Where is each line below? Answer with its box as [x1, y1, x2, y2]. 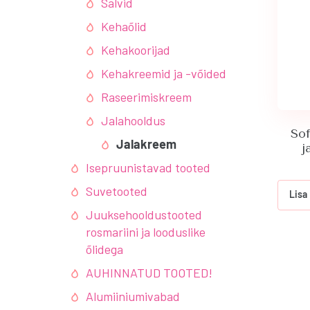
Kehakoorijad [101, 42, 170, 57]
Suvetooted [86, 183, 147, 199]
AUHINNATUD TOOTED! [86, 265, 212, 280]
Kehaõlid [101, 19, 147, 34]
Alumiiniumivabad [86, 289, 180, 304]
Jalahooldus [101, 113, 165, 128]
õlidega [86, 241, 123, 257]
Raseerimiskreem [101, 89, 192, 104]
